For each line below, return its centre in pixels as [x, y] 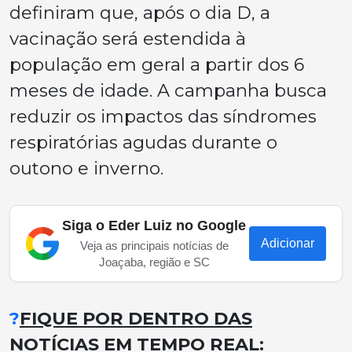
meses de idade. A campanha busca [168, 90]
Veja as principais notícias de [154, 245]
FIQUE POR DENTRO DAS [136, 318]
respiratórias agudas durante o [143, 142]
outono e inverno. [86, 168]
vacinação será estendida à [128, 38]
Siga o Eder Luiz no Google [154, 225]
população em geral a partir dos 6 [157, 64]
